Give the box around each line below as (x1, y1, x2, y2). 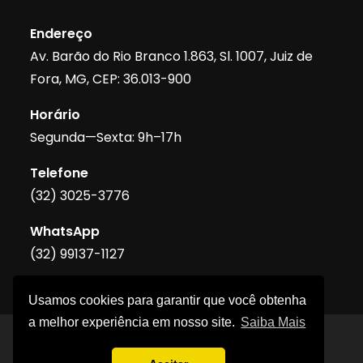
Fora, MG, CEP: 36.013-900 (30, 70, 192, 88)
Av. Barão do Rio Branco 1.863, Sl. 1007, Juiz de (30, 47, 314, 66)
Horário (30, 105, 81, 124)
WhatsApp (30, 222, 100, 241)
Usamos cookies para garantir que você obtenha (28, 293, 307, 307)
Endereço (30, 24, 93, 43)
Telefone (30, 164, 89, 182)
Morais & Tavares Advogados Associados (52, 340, 311, 359)
